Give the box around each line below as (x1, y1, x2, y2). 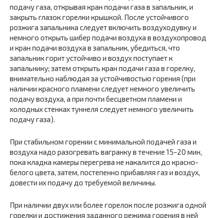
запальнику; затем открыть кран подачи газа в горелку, (10, 64, 195, 73)
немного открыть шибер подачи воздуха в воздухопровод (10, 33, 206, 42)
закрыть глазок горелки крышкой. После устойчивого (10, 13, 189, 21)
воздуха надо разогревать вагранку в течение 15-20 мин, (10, 147, 202, 156)
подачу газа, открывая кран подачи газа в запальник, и (10, 2, 193, 11)
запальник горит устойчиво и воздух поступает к (10, 54, 173, 62)
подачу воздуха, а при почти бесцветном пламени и (10, 94, 182, 103)
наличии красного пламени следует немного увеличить (10, 84, 195, 93)
